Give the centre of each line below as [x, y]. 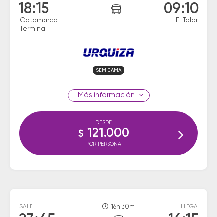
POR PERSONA [104, 144]
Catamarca [39, 20]
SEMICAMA [108, 70]
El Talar [187, 20]
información [113, 95]
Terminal [33, 29]
